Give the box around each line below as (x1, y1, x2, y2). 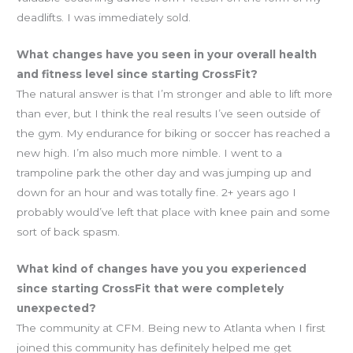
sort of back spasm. (17, 225, 121, 239)
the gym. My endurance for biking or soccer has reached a (17, 127, 331, 140)
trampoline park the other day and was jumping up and (17, 166, 312, 180)
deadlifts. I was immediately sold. (17, 11, 191, 24)
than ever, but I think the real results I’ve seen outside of (17, 107, 321, 121)
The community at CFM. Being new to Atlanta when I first (17, 321, 326, 335)
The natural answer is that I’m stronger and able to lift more (17, 87, 333, 101)
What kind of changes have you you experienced (17, 262, 307, 276)
